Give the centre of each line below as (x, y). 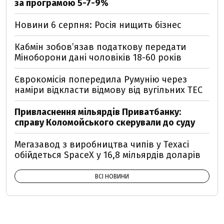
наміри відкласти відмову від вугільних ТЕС (108, 90)
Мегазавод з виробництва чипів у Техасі (102, 145)
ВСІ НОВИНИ (112, 177)
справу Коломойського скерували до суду (105, 123)
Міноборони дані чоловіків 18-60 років (98, 58)
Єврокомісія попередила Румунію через (101, 80)
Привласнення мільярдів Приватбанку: (98, 112)
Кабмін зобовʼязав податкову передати (100, 47)
